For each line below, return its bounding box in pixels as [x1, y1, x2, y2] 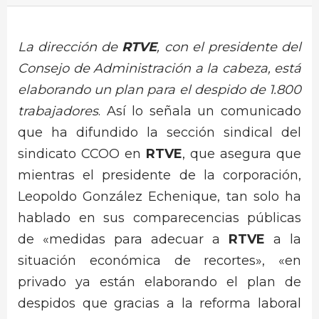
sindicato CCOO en [18, 146, 146, 162]
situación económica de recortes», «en [18, 253, 301, 268]
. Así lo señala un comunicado [98, 103, 301, 119]
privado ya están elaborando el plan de [18, 274, 301, 290]
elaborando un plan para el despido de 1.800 [18, 82, 301, 98]
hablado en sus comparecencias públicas [18, 210, 301, 226]
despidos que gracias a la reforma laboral [18, 296, 301, 311]
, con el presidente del [157, 39, 302, 55]
